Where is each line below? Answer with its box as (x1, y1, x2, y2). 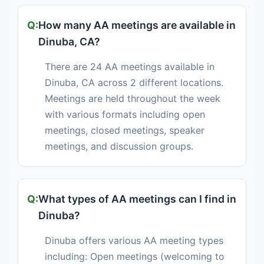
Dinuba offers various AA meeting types (45, 235, 223, 246)
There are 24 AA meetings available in (45, 61, 214, 72)
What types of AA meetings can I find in (38, 193, 236, 205)
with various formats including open (45, 108, 205, 120)
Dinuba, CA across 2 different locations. (45, 77, 223, 88)
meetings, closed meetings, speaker (45, 124, 204, 136)
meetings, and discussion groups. (45, 140, 193, 152)
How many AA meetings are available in (38, 19, 236, 31)
